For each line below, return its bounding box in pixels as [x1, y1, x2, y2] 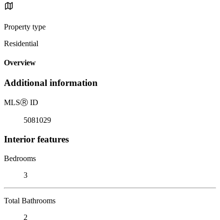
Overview [4, 58, 36, 67]
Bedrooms [4, 154, 36, 163]
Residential [4, 39, 38, 48]
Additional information [4, 78, 98, 88]
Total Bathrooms [4, 196, 55, 205]
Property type [4, 22, 46, 31]
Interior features [4, 134, 69, 144]
